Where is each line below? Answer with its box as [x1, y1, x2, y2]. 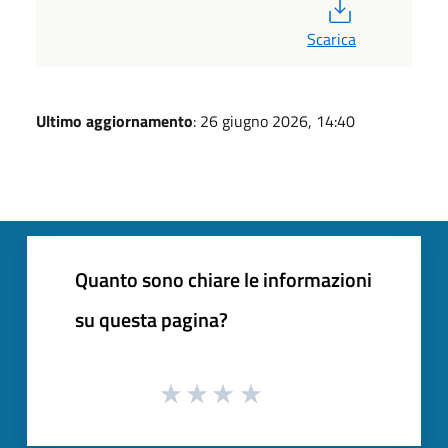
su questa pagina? [75, 303, 228, 335]
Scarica [307, 26, 356, 51]
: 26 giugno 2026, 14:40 [193, 108, 355, 133]
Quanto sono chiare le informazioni [75, 263, 372, 295]
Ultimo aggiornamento [36, 108, 193, 133]
